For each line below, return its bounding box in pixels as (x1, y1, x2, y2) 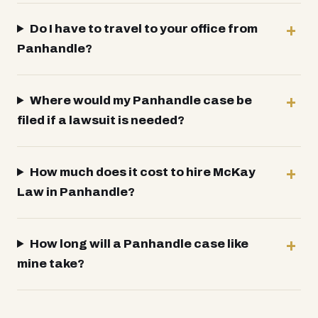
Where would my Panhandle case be (30, 94, 253, 107)
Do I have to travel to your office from (30, 22, 258, 35)
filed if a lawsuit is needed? (17, 114, 185, 127)
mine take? (17, 257, 84, 270)
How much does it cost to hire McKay (30, 165, 256, 179)
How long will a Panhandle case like (30, 237, 249, 251)
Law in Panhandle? (17, 185, 135, 199)
